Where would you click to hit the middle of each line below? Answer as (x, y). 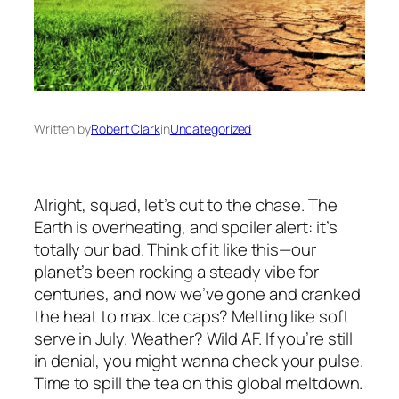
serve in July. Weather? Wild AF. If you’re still (194, 338)
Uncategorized (211, 128)
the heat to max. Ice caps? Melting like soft (191, 316)
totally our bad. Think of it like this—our (175, 249)
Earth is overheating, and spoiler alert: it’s (186, 227)
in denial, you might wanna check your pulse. (199, 360)
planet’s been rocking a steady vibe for (177, 271)
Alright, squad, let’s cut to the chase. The (186, 204)
